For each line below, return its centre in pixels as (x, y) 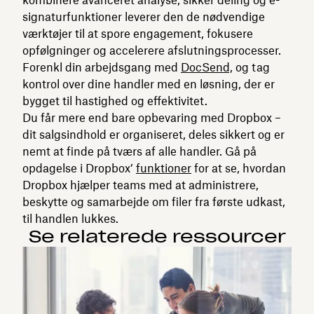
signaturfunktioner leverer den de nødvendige (144, 16)
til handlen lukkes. (70, 218)
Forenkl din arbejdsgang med (102, 67)
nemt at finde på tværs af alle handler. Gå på (139, 151)
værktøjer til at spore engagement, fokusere (138, 33)
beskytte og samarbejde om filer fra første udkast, (154, 202)
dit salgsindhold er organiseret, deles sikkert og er (153, 134)
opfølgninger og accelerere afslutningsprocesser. (153, 50)
